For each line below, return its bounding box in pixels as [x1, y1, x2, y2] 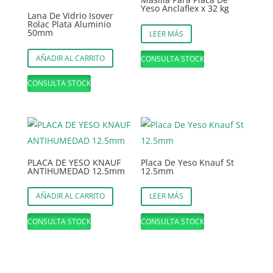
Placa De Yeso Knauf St [141, 156, 235, 168]
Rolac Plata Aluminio [27, 18, 111, 30]
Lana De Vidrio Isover [27, 10, 113, 22]
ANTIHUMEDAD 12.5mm [27, 165, 125, 177]
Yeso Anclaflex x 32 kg [141, 2, 230, 15]
